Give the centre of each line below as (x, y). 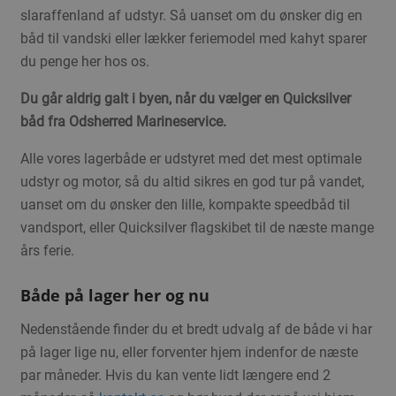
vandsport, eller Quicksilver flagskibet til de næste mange (197, 228)
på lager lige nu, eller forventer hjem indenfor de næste (189, 352)
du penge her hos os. (84, 62)
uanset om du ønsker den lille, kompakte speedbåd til (185, 205)
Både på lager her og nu (117, 295)
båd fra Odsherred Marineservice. (125, 122)
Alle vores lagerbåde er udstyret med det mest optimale (190, 159)
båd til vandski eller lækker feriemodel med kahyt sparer (193, 39)
